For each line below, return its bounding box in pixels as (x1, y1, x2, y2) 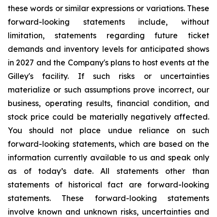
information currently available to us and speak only (8, 153, 209, 162)
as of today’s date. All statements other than (8, 166, 209, 176)
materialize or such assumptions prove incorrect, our (8, 85, 209, 94)
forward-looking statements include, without (8, 17, 209, 27)
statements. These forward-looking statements (8, 193, 209, 203)
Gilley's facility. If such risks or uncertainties (8, 71, 209, 81)
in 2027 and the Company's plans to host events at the (8, 58, 209, 67)
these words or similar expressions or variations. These (8, 3, 209, 13)
